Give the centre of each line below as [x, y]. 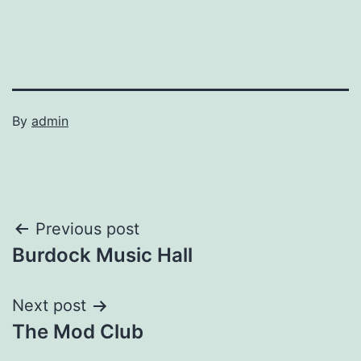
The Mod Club [78, 331]
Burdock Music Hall [102, 255]
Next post [49, 305]
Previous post [87, 228]
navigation [82, 270]
